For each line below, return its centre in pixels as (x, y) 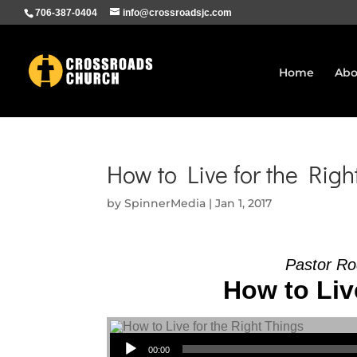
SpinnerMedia (165, 203)
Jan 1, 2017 (244, 203)
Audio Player (127, 332)
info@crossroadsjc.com (177, 13)
